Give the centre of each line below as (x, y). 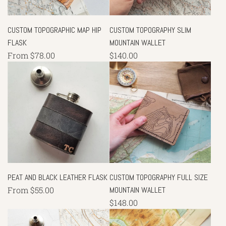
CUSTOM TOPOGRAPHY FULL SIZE (158, 177)
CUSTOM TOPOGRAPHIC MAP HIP (54, 30)
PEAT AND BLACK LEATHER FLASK (58, 177)
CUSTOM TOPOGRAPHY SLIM (150, 30)
